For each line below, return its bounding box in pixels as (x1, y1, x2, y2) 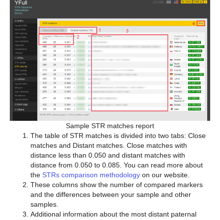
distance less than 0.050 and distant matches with (30, 151, 185, 160)
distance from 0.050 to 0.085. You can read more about (30, 161, 203, 169)
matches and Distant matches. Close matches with (30, 141, 187, 150)
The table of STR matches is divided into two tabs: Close (30, 132, 206, 140)
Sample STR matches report (66, 122, 154, 130)
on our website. (140, 171, 190, 179)
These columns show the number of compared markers (30, 181, 203, 189)
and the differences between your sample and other (30, 191, 191, 199)
